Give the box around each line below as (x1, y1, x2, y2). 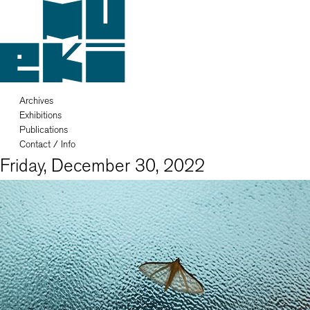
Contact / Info (19, 138, 75, 150)
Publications (19, 123, 68, 136)
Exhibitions (19, 109, 62, 121)
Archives (19, 94, 53, 107)
